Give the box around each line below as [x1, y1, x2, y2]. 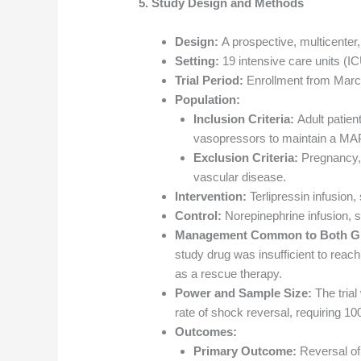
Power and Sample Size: [175, 286, 313, 301]
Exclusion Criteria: [193, 151, 298, 165]
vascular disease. [193, 170, 286, 185]
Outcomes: [175, 325, 238, 339]
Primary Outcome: [193, 344, 297, 359]
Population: [175, 93, 241, 107]
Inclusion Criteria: [193, 112, 294, 127]
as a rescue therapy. [175, 267, 283, 281]
